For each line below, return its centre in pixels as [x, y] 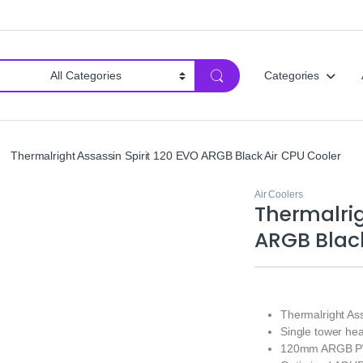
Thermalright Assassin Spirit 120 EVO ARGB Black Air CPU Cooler [176, 155]
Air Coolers [279, 195]
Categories [292, 76]
